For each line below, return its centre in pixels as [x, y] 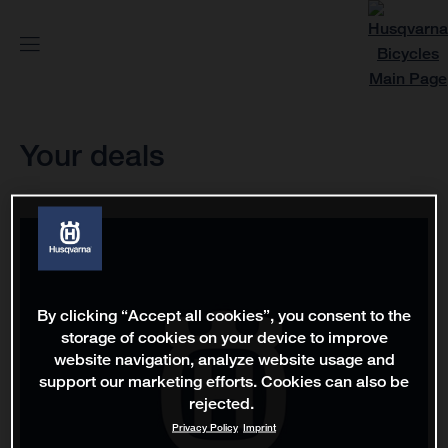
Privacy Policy [205, 427]
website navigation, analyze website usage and [224, 359]
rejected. [221, 403]
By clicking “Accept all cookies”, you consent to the [224, 315]
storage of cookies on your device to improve [224, 337]
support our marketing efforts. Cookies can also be [224, 381]
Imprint [259, 427]
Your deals [92, 155]
